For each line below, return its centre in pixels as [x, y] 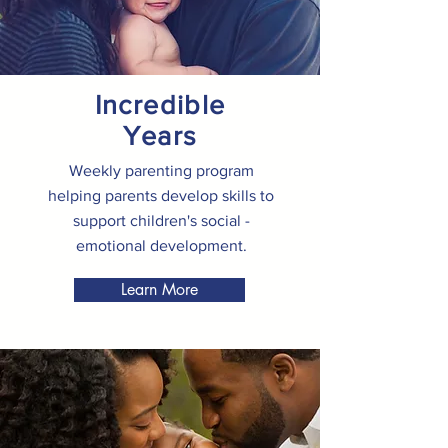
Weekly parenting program [161, 170]
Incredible [160, 104]
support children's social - [161, 220]
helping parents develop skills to [161, 195]
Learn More [159, 289]
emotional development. [161, 245]
